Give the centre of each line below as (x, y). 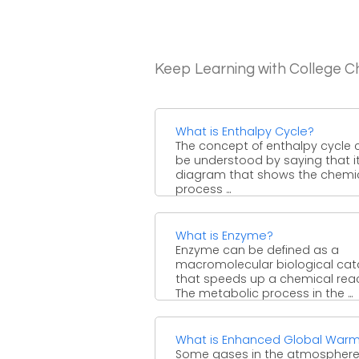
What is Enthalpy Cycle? (245, 131)
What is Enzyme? (224, 235)
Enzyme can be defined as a (257, 250)
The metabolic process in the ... (264, 293)
